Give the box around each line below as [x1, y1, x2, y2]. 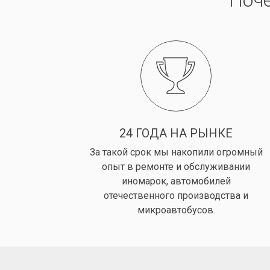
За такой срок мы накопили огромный [89, 146, 263, 159]
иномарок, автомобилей [121, 175, 231, 187]
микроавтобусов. [137, 204, 215, 216]
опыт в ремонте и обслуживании [102, 161, 250, 173]
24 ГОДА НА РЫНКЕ [119, 126, 233, 141]
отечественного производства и [104, 190, 248, 202]
